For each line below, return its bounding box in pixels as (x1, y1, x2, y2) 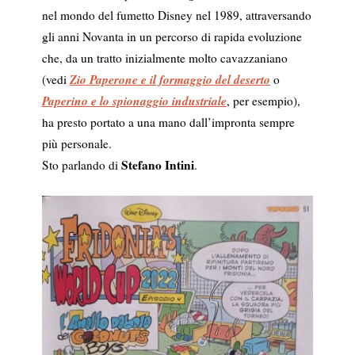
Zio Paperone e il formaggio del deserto (69, 70, 270, 88)
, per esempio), (226, 92, 300, 109)
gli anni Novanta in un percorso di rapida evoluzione (41, 28, 302, 44)
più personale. (41, 135, 112, 151)
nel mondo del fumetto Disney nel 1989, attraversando (41, 6, 311, 23)
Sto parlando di (41, 156, 121, 173)
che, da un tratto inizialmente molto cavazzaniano (41, 49, 288, 66)
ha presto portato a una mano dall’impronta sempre (41, 113, 295, 130)
